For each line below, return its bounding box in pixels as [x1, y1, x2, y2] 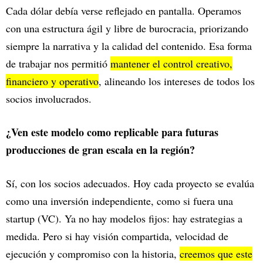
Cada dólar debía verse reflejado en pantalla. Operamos [6, 4, 241, 18]
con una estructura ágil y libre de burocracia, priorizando [6, 21, 248, 36]
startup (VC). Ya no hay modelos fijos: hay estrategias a [6, 211, 242, 226]
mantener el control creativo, [110, 56, 232, 71]
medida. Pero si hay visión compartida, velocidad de [6, 229, 228, 244]
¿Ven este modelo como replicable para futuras [6, 124, 218, 140]
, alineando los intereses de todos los [99, 74, 255, 89]
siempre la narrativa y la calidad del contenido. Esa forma [6, 39, 252, 53]
